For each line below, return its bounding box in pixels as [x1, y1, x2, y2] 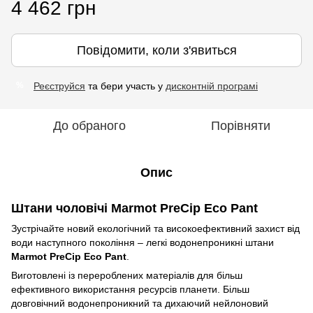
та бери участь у [85, 80, 166, 92]
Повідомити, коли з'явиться [76, 43, 237, 57]
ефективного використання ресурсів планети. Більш [11, 283, 249, 295]
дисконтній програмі [166, 80, 258, 92]
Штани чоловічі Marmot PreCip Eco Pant [11, 201, 258, 215]
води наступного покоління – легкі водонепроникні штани [11, 236, 274, 248]
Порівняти [210, 118, 270, 133]
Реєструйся [34, 80, 85, 92]
